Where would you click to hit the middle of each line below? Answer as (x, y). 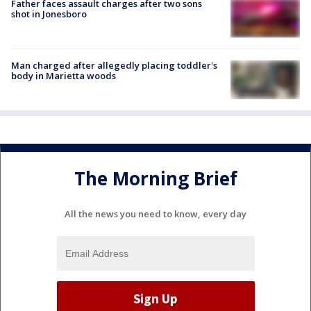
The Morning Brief (155, 178)
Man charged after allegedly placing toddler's (114, 66)
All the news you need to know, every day (155, 214)
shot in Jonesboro (49, 14)
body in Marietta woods (64, 76)
